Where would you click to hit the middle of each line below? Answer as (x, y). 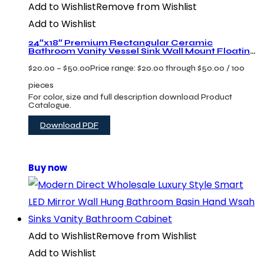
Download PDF (69, 126)
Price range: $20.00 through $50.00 (157, 68)
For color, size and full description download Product (130, 97)
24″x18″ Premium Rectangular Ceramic (121, 43)
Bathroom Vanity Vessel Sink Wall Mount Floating (142, 51)
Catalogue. (50, 105)
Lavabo (46, 60)
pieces (41, 85)
